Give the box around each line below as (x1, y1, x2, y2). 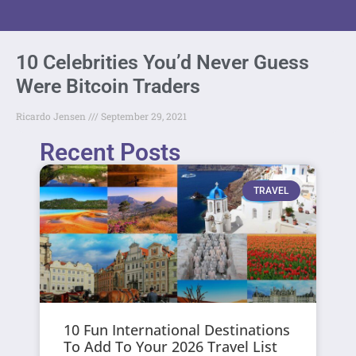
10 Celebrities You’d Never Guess (16, 50, 309, 74)
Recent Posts (40, 137, 181, 166)
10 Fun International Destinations (64, 319, 291, 339)
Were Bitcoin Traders (16, 74, 200, 98)
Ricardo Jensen (16, 109, 88, 122)
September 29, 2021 (99, 109, 187, 122)
